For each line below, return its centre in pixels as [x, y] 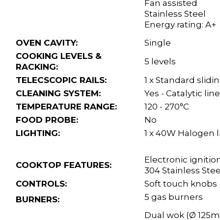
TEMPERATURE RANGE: [66, 107]
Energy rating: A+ [180, 25]
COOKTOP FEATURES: [64, 165]
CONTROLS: [41, 184]
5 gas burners [174, 197]
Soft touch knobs [181, 184]
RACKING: [37, 67]
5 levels [160, 62]
